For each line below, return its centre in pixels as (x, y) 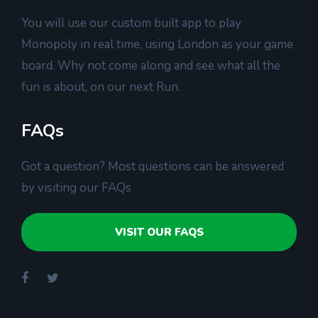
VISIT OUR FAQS (159, 232)
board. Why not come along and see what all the (151, 65)
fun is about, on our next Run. (101, 87)
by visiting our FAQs (76, 187)
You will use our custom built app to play (131, 23)
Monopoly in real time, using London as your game (157, 44)
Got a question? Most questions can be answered (153, 166)
